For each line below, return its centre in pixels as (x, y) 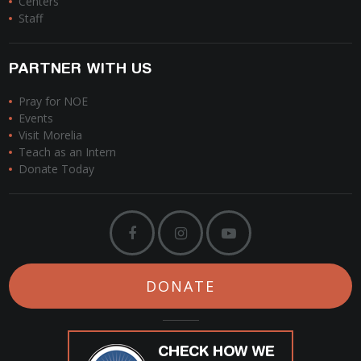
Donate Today (57, 168)
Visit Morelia (51, 135)
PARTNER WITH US (81, 68)
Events (36, 118)
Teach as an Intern (68, 151)
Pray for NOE (54, 101)
